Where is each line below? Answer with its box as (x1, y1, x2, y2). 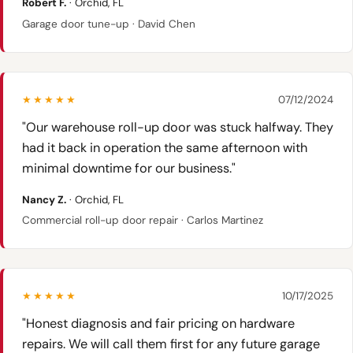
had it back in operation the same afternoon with (22, 139, 307, 156)
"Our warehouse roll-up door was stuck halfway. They (22, 118, 333, 136)
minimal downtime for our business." (22, 159, 236, 176)
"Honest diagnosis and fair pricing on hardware (22, 315, 295, 333)
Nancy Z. (22, 192, 66, 206)
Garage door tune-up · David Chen (22, 17, 195, 31)
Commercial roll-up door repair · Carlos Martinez (22, 214, 263, 228)
